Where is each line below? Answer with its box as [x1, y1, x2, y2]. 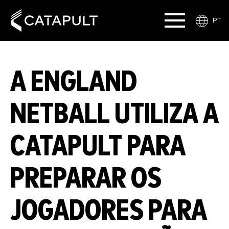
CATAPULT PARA [10, 132, 186, 162]
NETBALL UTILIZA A [10, 100, 219, 129]
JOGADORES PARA [10, 196, 207, 226]
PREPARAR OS [10, 164, 162, 194]
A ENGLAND [10, 67, 137, 97]
